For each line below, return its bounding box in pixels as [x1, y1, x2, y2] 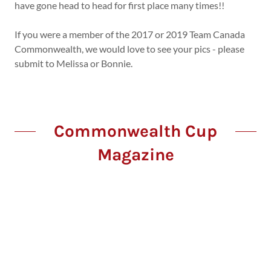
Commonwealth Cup [54, 121, 217, 142]
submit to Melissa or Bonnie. [15, 57, 132, 70]
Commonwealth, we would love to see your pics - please [15, 43, 244, 55]
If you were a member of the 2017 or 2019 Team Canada [15, 28, 245, 41]
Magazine [97, 145, 174, 165]
